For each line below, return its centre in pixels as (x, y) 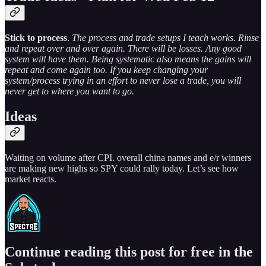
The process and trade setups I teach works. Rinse (165, 37)
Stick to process (36, 37)
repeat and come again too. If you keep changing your (106, 69)
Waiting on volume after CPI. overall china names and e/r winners (128, 157)
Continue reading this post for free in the (129, 251)
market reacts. (31, 179)
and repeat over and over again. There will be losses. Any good (123, 48)
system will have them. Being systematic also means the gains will (128, 59)
